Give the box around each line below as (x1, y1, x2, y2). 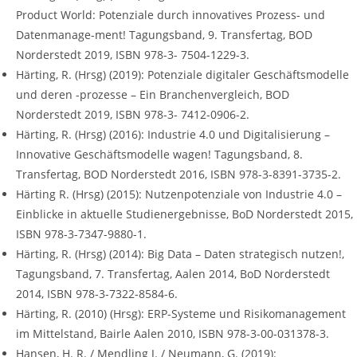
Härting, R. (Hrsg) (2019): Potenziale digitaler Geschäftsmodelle (16, 67, 349, 83)
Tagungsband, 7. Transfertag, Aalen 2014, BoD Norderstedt (16, 266, 330, 282)
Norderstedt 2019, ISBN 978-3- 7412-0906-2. (16, 107, 249, 123)
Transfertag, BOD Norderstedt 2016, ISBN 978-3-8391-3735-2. (16, 167, 341, 182)
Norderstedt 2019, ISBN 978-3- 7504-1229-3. (16, 47, 249, 63)
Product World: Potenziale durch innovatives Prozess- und (16, 7, 325, 23)
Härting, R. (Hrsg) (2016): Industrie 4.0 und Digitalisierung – (16, 127, 330, 143)
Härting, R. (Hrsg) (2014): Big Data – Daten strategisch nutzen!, (16, 246, 344, 262)
